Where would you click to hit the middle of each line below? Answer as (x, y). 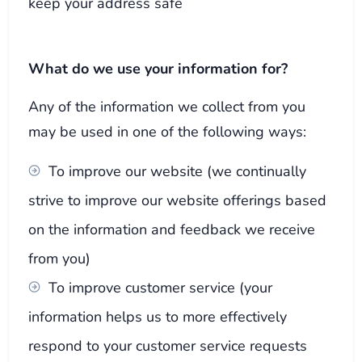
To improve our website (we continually (178, 170)
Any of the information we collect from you (167, 106)
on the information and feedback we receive (172, 229)
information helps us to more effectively (158, 316)
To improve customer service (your (161, 287)
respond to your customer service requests (168, 345)
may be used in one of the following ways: (168, 131)
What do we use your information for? (158, 68)
